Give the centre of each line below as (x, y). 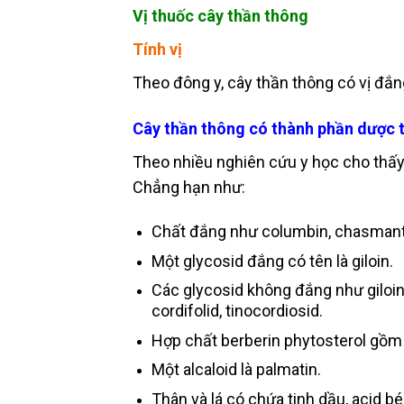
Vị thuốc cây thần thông (220, 15)
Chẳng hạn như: (189, 187)
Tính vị (157, 49)
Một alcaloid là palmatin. (236, 370)
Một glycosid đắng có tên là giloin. (272, 261)
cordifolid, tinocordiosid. (237, 311)
